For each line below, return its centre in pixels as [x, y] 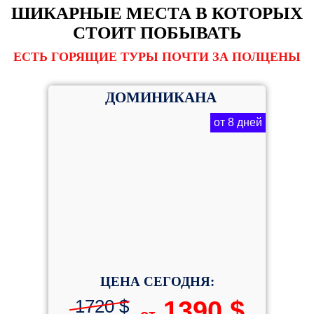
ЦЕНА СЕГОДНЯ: [157, 281]
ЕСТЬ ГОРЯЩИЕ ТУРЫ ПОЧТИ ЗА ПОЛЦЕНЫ [157, 57]
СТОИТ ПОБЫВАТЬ [157, 33]
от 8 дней [238, 122]
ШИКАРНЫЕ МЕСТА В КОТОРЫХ [157, 13]
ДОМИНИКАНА [159, 97]
